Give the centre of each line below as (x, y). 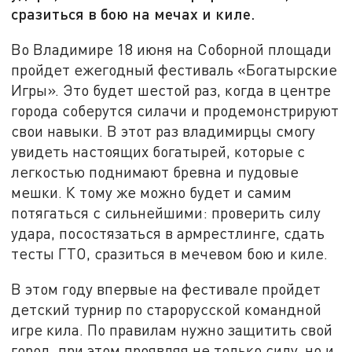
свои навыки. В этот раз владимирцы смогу (163, 130)
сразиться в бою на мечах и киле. (134, 14)
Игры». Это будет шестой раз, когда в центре (171, 90)
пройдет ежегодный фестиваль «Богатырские (174, 69)
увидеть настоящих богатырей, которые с (158, 151)
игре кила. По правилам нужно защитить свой (172, 330)
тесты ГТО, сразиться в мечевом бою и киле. (172, 253)
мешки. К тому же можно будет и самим (152, 192)
